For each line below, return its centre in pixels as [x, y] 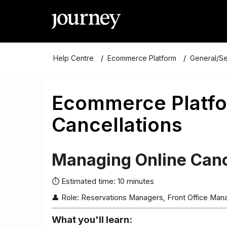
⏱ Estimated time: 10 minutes [103, 181]
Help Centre [73, 58]
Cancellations [117, 125]
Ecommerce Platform [142, 58]
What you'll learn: [92, 220]
